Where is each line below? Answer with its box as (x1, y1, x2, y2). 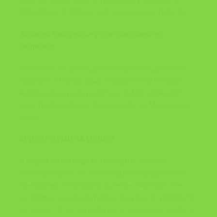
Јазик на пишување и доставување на (19, 29, 164, 38)
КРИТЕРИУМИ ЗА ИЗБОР (19, 134, 114, 143)
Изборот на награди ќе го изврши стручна (19, 156, 166, 166)
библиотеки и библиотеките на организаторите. (19, 7, 186, 16)
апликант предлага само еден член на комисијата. (19, 204, 196, 214)
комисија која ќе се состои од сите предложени (19, 168, 185, 178)
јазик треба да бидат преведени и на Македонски (19, 99, 192, 109)
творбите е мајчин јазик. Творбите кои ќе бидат (19, 75, 184, 85)
